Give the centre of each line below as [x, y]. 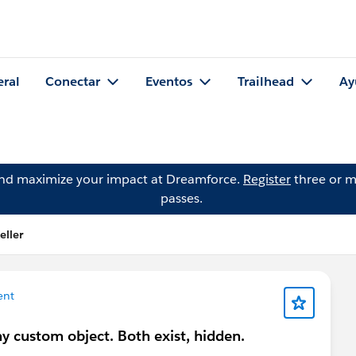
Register [267, 179]
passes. [181, 198]
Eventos [169, 82]
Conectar [73, 82]
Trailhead [266, 82]
